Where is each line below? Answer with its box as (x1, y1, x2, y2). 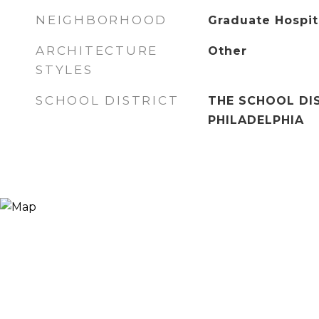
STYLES (36, 63, 93, 77)
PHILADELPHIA (207, 113, 304, 127)
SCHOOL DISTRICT (36, 93, 179, 108)
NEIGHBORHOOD (36, 13, 167, 27)
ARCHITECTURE (36, 43, 158, 58)
